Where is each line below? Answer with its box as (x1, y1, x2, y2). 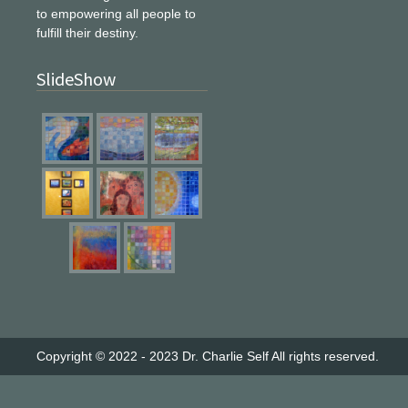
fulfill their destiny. (36, 25, 138, 40)
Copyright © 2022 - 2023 (36, 349, 182, 363)
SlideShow (36, 67, 116, 90)
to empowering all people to (36, 6, 196, 21)
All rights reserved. (269, 349, 379, 363)
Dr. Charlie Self (182, 349, 269, 363)
